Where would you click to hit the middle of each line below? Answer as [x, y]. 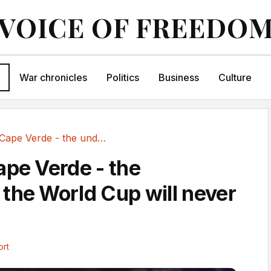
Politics [122, 77]
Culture [235, 77]
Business [178, 77]
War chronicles [53, 77]
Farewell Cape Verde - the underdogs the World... [102, 138]
